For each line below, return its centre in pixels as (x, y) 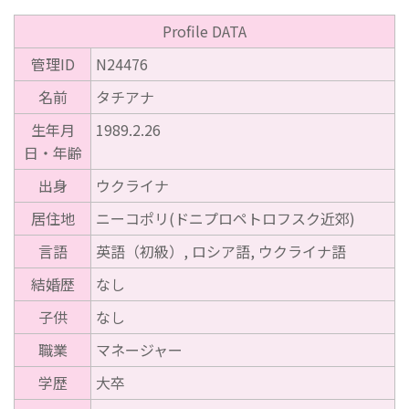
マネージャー (139, 350)
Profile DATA (204, 31)
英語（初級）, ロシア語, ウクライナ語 (221, 252)
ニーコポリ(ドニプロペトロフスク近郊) (225, 219)
